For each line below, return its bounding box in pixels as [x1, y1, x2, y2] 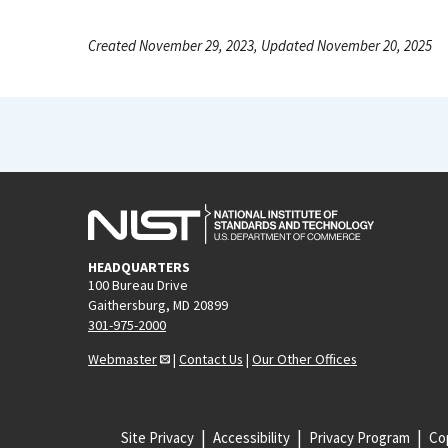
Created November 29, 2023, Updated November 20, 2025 [88, 36, 432, 56]
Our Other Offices [252, 350, 357, 369]
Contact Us [179, 350, 243, 369]
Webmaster [88, 350, 157, 369]
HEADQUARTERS [88, 258, 190, 277]
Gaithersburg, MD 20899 [88, 296, 228, 315]
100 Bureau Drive [88, 276, 188, 295]
